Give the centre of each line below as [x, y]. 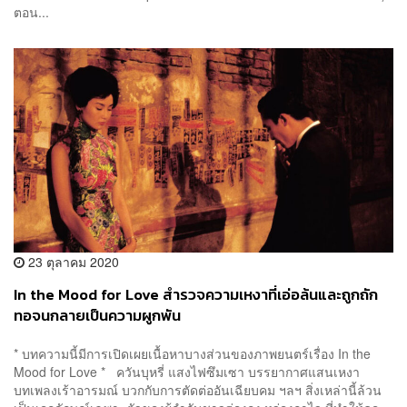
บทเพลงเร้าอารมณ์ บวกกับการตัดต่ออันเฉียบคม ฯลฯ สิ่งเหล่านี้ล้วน [198, 389]
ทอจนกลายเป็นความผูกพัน [97, 316]
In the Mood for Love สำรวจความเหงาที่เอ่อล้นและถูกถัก [196, 295]
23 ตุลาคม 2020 [72, 262]
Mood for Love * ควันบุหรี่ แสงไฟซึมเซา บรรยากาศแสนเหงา [187, 371]
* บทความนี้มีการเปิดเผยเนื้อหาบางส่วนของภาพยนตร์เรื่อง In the [192, 353]
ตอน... [31, 12]
